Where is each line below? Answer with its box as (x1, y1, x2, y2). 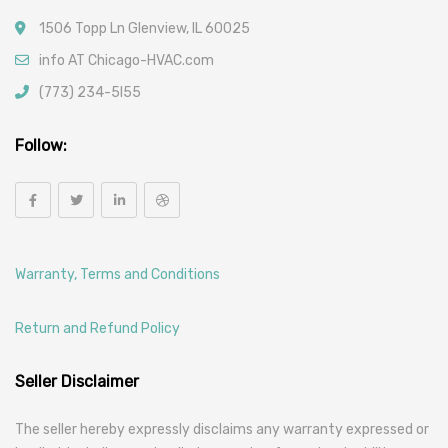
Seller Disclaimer (15, 371, 139, 391)
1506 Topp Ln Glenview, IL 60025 (39, 19, 250, 37)
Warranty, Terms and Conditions (15, 265, 220, 283)
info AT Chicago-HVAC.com (39, 51, 214, 69)
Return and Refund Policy (15, 319, 180, 337)
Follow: (15, 135, 67, 155)
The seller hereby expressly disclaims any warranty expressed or (15, 420, 429, 438)
